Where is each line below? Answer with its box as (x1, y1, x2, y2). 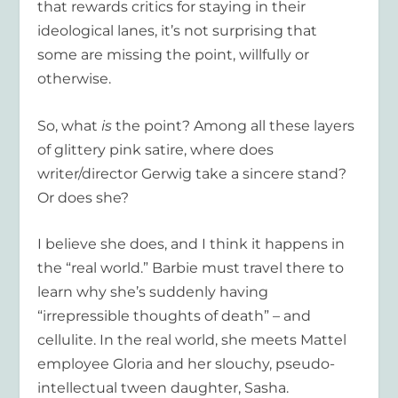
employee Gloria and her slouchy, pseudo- (37, 355, 336, 373)
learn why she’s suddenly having (37, 283, 269, 301)
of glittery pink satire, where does (37, 140, 275, 158)
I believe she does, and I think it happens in (37, 235, 346, 253)
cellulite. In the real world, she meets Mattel (37, 331, 347, 349)
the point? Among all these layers (112, 116, 355, 134)
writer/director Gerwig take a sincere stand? (37, 164, 347, 182)
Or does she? (37, 188, 130, 206)
